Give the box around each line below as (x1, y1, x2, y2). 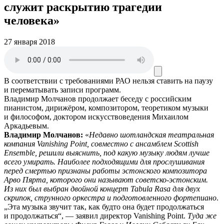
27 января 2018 (4, 37, 55, 46)
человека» (4, 13, 59, 27)
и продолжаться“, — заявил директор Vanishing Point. (4, 211, 187, 220)
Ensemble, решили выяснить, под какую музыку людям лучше (4, 148, 209, 157)
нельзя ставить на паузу (132, 76, 213, 85)
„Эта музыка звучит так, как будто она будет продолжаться (4, 202, 204, 211)
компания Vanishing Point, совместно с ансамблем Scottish (4, 139, 198, 148)
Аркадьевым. (4, 121, 49, 130)
